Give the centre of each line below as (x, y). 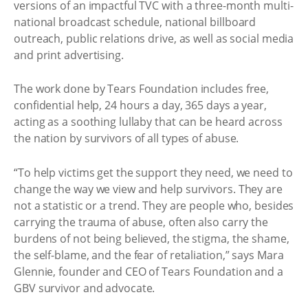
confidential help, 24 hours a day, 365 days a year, (140, 105)
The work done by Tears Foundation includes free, (142, 89)
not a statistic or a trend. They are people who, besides (154, 205)
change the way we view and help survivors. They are (148, 189)
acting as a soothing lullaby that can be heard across (148, 122)
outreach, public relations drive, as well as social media (154, 38)
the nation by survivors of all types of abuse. (126, 138)
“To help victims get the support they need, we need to (153, 172)
